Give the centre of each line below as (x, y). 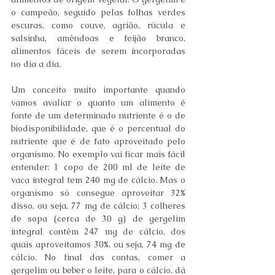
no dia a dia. (36, 64)
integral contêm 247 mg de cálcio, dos (98, 231)
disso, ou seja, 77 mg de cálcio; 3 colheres (98, 206)
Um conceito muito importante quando (98, 90)
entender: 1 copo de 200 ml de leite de (98, 167)
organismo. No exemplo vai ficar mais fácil (98, 154)
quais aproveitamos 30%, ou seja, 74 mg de (98, 244)
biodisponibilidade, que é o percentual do (98, 128)
